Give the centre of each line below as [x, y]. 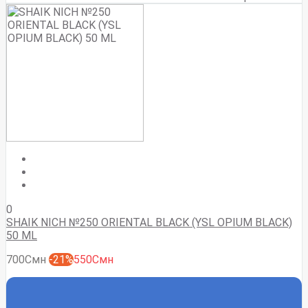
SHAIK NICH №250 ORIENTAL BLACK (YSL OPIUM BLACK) [149, 222]
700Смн [26, 259]
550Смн [93, 259]
